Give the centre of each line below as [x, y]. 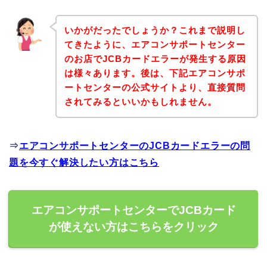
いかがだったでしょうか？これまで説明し [155, 30]
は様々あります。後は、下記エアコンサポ [155, 73]
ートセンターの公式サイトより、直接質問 [155, 88]
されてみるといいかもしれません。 [140, 102]
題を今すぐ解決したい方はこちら [84, 163]
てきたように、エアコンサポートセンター [155, 45]
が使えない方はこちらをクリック [133, 227]
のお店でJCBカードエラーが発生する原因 [155, 59]
